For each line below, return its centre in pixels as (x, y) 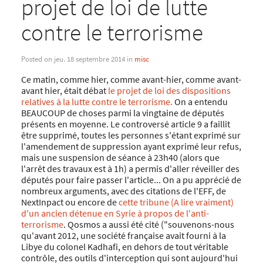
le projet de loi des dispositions (169, 90)
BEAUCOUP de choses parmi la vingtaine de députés (122, 112)
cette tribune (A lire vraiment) (176, 202)
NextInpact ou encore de (70, 202)
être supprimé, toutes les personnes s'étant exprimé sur (131, 135)
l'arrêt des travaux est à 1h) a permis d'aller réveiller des (130, 168)
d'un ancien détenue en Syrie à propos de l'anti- (115, 213)
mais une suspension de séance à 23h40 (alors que (120, 157)
